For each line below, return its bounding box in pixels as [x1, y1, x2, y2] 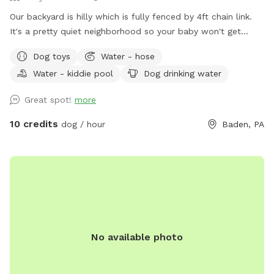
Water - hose [101, 51, 155, 61]
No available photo [91, 231, 183, 243]
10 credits [10, 117, 58, 130]
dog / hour [58, 119, 105, 129]
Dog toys [33, 51, 70, 61]
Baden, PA [222, 119, 264, 129]
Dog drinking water [144, 68, 221, 78]
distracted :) [10, 40, 61, 51]
